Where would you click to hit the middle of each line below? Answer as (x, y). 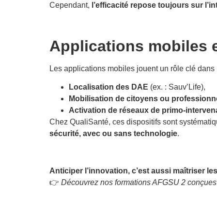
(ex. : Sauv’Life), (177, 87)
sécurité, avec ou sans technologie (113, 134)
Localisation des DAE (108, 87)
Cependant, (70, 5)
